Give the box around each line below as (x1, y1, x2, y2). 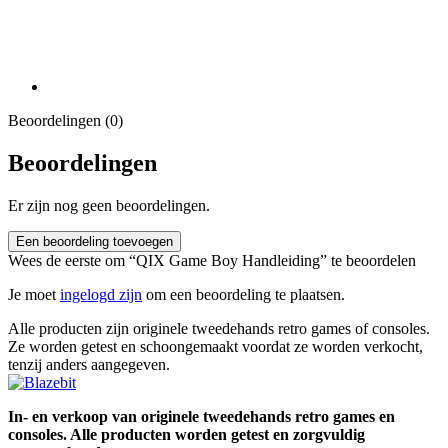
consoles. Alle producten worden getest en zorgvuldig (8, 425, 365, 443)
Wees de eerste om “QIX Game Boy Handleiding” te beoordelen (8, 251, 416, 269)
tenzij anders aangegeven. (8, 355, 170, 373)
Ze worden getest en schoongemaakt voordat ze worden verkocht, (8, 337, 423, 355)
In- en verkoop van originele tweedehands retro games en (8, 407, 395, 425)
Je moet (8, 285, 60, 303)
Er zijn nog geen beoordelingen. (8, 196, 210, 214)
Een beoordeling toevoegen (16, 233, 173, 249)
